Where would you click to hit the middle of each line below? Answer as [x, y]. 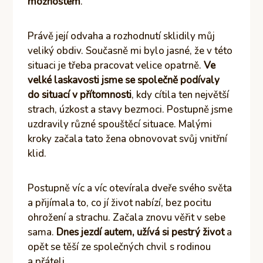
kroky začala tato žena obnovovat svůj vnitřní [128, 139]
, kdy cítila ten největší [181, 95]
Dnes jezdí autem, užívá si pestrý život [142, 232]
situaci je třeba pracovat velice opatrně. [116, 65]
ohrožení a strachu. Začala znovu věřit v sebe [127, 217]
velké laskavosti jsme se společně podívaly [124, 80]
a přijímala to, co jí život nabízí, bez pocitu [120, 203]
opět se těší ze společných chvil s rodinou [119, 247]
